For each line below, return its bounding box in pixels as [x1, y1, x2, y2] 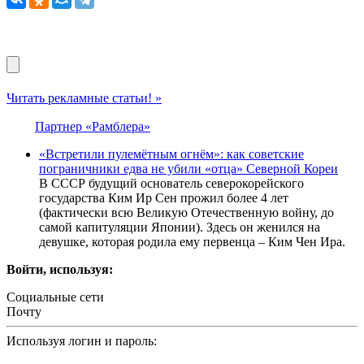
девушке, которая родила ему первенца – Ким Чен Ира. [39, 235, 345, 249]
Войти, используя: [6, 262, 113, 277]
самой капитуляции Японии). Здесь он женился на [39, 220, 320, 235]
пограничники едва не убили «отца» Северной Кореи [39, 162, 338, 176]
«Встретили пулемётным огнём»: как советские [39, 147, 304, 162]
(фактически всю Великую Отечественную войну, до [39, 206, 334, 220]
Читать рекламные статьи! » [6, 91, 162, 106]
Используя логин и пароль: [6, 334, 157, 349]
